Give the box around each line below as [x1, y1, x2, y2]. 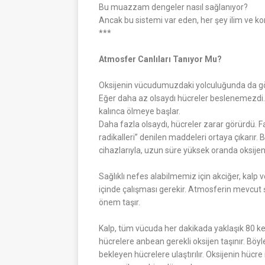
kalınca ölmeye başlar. [99, 106, 180, 116]
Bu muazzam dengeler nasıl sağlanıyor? [99, 2, 250, 12]
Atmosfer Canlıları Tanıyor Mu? [99, 54, 222, 64]
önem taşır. [99, 197, 140, 207]
